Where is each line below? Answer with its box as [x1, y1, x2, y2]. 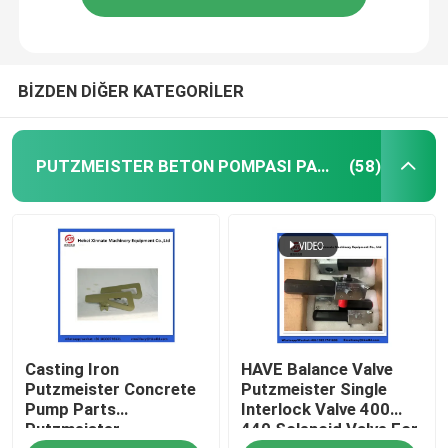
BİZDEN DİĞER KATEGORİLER [17, 80, 244, 101]
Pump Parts [25, 398, 117, 419]
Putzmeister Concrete [25, 378, 197, 399]
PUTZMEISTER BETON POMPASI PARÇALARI [316, 155, 329, 176]
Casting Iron [25, 358, 120, 379]
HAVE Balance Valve [241, 358, 394, 379]
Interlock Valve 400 [241, 398, 391, 419]
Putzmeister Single [241, 378, 388, 399]
